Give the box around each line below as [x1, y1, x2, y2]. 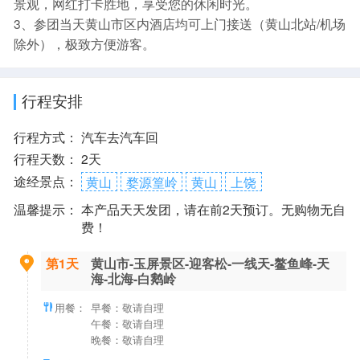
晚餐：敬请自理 [90, 332, 164, 348]
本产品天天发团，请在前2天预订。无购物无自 [80, 200, 346, 219]
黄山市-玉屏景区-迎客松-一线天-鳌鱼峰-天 [90, 254, 329, 273]
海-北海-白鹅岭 [90, 269, 176, 288]
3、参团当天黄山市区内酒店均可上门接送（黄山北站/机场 [13, 14, 346, 33]
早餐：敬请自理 [90, 300, 164, 316]
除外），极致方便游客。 [13, 35, 155, 53]
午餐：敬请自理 [90, 316, 164, 332]
